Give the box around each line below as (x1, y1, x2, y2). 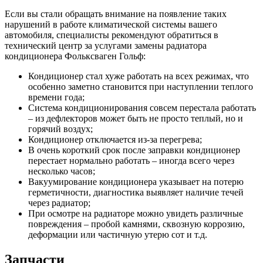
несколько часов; (28, 166, 95, 177)
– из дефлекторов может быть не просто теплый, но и (28, 113, 243, 124)
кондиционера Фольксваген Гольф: (5, 51, 146, 62)
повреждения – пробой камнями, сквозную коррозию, (28, 219, 245, 230)
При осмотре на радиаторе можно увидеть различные (28, 208, 243, 219)
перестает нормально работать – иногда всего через (28, 156, 234, 166)
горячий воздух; (28, 124, 93, 134)
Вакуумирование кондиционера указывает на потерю (28, 177, 244, 187)
